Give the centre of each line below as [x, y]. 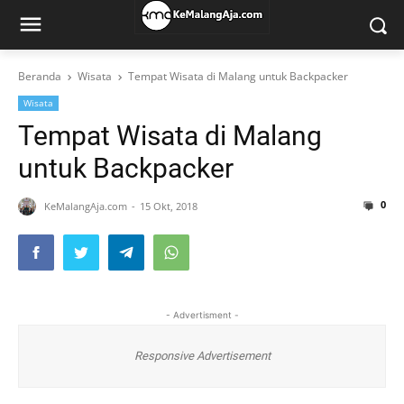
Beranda [40, 76]
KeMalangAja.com [87, 207]
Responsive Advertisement [202, 356]
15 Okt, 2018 [169, 207]
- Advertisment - [202, 315]
